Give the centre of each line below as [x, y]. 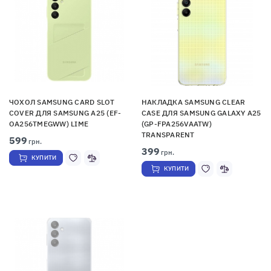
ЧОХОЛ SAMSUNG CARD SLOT [62, 102]
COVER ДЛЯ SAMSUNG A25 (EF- [65, 113]
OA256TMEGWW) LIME [49, 123]
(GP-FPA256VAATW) [177, 123]
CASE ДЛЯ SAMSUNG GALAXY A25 [201, 113]
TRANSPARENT [168, 134]
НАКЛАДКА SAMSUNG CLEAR [194, 102]
